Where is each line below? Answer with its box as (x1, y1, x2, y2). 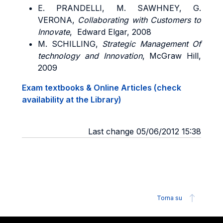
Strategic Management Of (102, 39, 201, 49)
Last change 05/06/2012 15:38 (88, 126, 201, 136)
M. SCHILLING (38, 39, 96, 49)
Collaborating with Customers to (78, 15, 201, 25)
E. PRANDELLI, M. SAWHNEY (38, 3, 179, 13)
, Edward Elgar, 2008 (70, 27, 154, 37)
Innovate (38, 27, 70, 37)
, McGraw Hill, (142, 51, 201, 61)
